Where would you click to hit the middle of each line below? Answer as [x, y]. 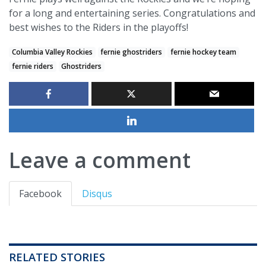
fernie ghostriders [132, 52]
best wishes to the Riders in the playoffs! [99, 27]
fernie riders [32, 66]
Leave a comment [100, 159]
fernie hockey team [203, 52]
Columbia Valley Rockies [52, 52]
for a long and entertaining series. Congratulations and [132, 13]
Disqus [97, 193]
